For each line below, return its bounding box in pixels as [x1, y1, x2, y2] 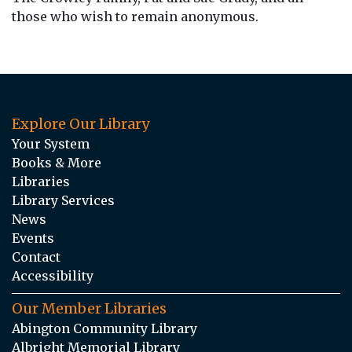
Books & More [12, 154, 101, 170]
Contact [12, 248, 60, 265]
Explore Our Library [12, 114, 149, 133]
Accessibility [12, 267, 93, 284]
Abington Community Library [12, 320, 197, 336]
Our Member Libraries [12, 299, 167, 317]
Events [12, 229, 54, 246]
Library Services [12, 192, 115, 208]
